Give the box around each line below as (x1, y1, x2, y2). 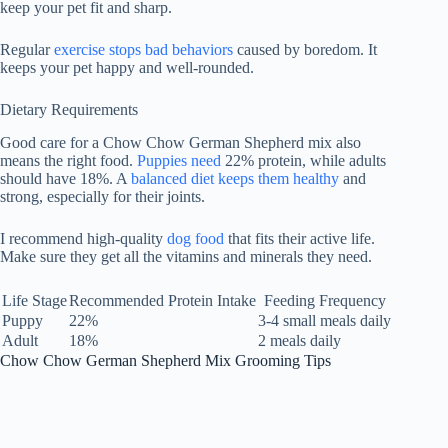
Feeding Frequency (263, 291, 386, 309)
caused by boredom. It (233, 40, 377, 58)
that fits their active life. (224, 229, 375, 247)
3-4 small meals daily (258, 311, 391, 329)
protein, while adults (254, 151, 386, 169)
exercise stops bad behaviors (54, 40, 233, 58)
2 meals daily (258, 331, 341, 349)
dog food (167, 229, 224, 247)
